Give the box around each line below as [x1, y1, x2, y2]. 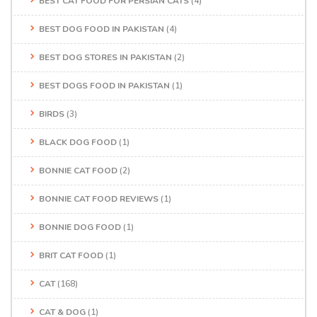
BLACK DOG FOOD [39, 136, 117, 148]
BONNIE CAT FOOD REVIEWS [39, 192, 158, 204]
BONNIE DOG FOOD [39, 221, 121, 233]
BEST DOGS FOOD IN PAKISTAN [39, 79, 170, 91]
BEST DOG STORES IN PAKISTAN [39, 51, 172, 63]
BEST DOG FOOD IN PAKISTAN [39, 23, 164, 35]
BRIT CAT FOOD [39, 249, 103, 261]
